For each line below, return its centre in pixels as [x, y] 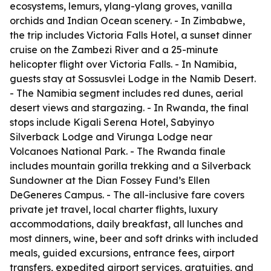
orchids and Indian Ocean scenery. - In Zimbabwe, [127, 21]
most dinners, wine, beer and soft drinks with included [134, 238]
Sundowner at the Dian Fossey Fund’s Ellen [110, 180]
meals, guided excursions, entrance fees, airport [122, 253]
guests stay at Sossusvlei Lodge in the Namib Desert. [133, 79]
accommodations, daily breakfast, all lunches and [126, 224]
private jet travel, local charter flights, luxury [114, 209]
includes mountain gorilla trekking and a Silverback [130, 166]
